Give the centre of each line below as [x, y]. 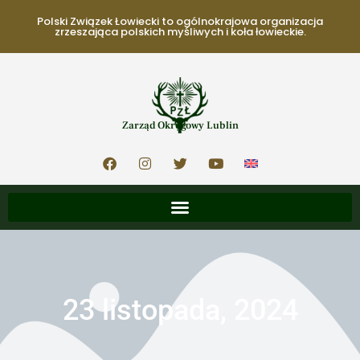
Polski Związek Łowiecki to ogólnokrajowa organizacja [180, 21]
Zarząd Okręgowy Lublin [180, 125]
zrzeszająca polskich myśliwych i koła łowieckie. [180, 32]
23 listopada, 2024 [180, 310]
